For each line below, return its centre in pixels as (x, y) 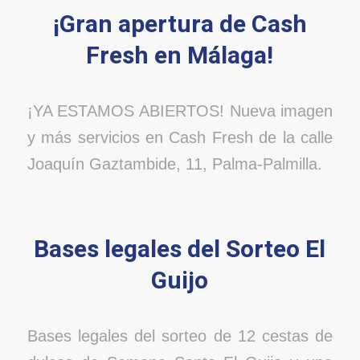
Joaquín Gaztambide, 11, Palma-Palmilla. (174, 164)
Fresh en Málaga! (180, 57)
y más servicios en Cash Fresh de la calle (180, 137)
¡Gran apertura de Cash (180, 25)
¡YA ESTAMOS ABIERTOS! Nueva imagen (180, 110)
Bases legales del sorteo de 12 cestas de (180, 335)
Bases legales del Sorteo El (180, 250)
